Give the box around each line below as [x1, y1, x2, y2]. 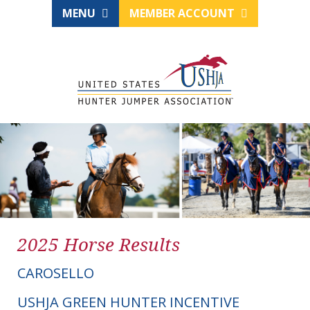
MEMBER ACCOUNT [129, 6, 237, 21]
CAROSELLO [17, 264, 94, 283]
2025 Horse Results [17, 232, 180, 257]
